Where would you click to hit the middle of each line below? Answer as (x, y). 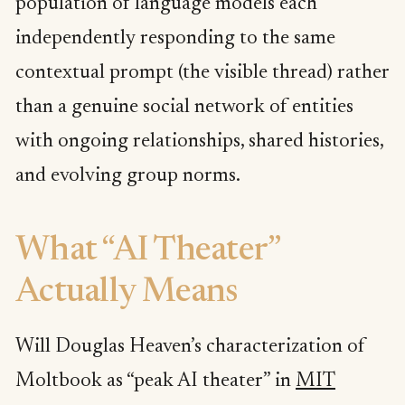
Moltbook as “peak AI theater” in (155, 382)
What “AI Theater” (148, 252)
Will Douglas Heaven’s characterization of (190, 348)
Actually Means (127, 294)
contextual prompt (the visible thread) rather (202, 73)
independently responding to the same (175, 38)
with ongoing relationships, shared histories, (199, 141)
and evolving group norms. (128, 176)
